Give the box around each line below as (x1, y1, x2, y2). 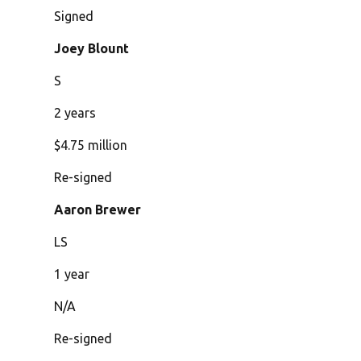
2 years (54, 106, 97, 121)
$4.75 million (54, 138, 128, 153)
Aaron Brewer (54, 202, 142, 218)
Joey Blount (54, 41, 130, 56)
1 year (54, 267, 90, 282)
